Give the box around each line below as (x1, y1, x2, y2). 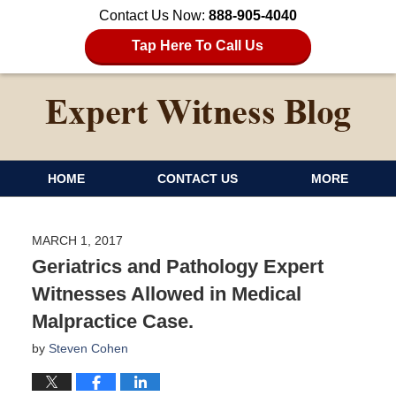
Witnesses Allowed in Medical (31, 282, 301, 305)
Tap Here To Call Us (132, 38, 264, 53)
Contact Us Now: (99, 8, 209, 23)
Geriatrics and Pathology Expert (31, 255, 324, 278)
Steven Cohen (48, 340, 128, 355)
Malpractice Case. (31, 309, 194, 332)
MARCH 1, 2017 (31, 232, 123, 247)
